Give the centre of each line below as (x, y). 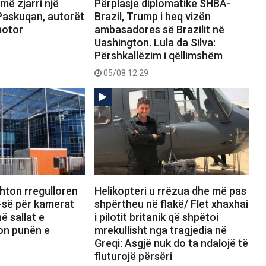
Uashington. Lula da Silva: (155, 43)
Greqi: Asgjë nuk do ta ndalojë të (171, 243)
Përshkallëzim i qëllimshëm (158, 56)
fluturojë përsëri (133, 256)
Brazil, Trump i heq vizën (152, 17)
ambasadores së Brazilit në (159, 30)
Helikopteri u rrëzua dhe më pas (170, 191)
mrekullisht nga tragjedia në (160, 230)
